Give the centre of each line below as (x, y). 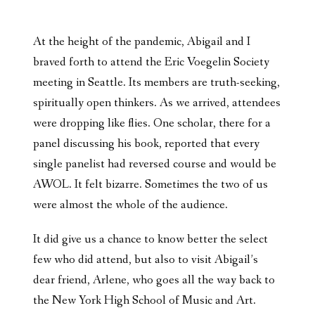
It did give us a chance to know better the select (150, 240)
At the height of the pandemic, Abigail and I (142, 42)
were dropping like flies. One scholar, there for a (152, 124)
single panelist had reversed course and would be (155, 165)
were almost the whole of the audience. (130, 205)
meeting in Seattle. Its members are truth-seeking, (156, 83)
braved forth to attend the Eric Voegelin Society (151, 63)
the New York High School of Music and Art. (144, 301)
